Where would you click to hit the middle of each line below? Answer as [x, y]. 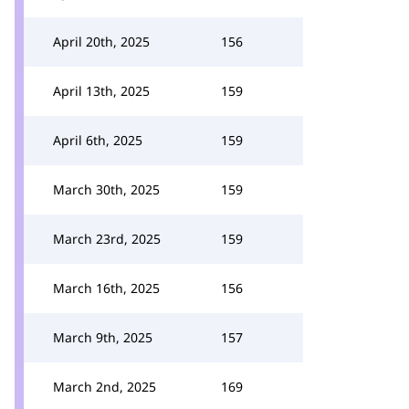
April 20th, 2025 [101, 42]
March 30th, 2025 [106, 189]
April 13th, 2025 [101, 91]
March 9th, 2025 [103, 337]
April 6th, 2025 [98, 140]
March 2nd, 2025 [105, 387]
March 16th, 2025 [106, 288]
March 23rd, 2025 [107, 239]
